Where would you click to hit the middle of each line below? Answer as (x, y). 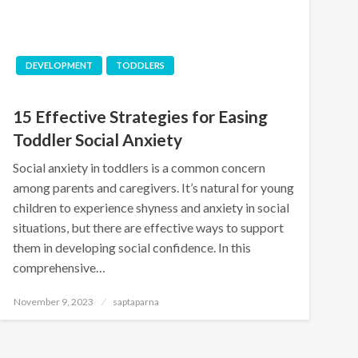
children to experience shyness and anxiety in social (151, 207)
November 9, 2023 (53, 301)
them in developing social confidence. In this (131, 247)
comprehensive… (59, 267)
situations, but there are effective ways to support (148, 227)
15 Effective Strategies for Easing (140, 116)
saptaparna (135, 301)
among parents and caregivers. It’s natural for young (153, 187)
